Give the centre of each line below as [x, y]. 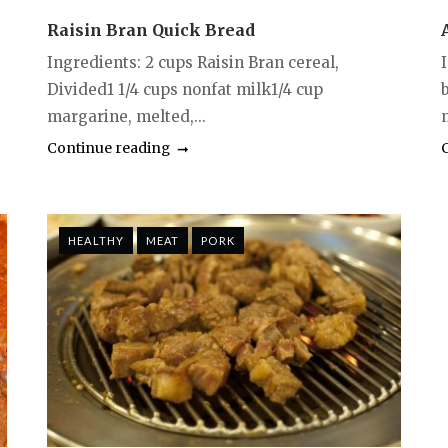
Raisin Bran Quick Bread [151, 29]
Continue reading [109, 147]
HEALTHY [96, 240]
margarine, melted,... [127, 116]
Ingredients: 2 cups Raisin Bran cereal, [193, 62]
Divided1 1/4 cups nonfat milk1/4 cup [185, 89]
